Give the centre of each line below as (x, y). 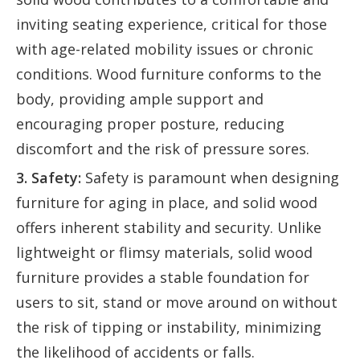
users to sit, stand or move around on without (177, 303)
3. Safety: (49, 178)
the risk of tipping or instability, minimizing (169, 327)
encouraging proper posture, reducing (150, 124)
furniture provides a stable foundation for (163, 278)
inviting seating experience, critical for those (172, 25)
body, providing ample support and (140, 99)
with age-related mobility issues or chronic (165, 49)
